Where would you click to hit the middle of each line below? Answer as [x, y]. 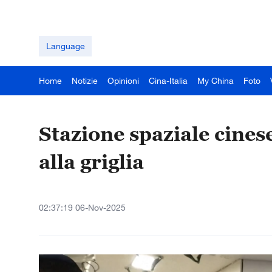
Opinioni [123, 80]
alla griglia [91, 161]
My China [216, 80]
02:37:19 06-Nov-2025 [82, 207]
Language [65, 46]
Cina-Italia [168, 80]
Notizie [85, 80]
